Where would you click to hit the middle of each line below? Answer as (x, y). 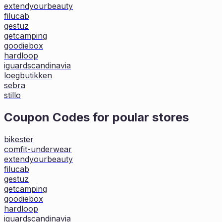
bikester (19, 139)
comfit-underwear (38, 149)
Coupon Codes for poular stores (96, 117)
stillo (12, 95)
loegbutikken (28, 75)
